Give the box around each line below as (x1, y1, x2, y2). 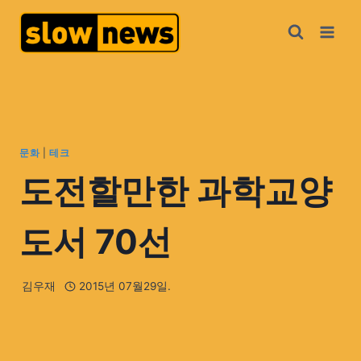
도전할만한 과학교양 (19, 169, 332, 211)
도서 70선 (19, 220, 172, 262)
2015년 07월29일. (78, 280, 171, 293)
